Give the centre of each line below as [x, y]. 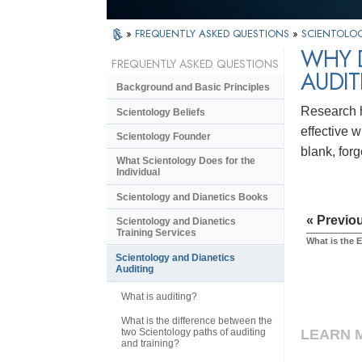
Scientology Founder [164, 136]
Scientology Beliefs [161, 112]
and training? [150, 343]
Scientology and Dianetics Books [192, 197]
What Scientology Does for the [186, 161]
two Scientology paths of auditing [194, 332]
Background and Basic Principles [193, 88]
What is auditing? [159, 297]
